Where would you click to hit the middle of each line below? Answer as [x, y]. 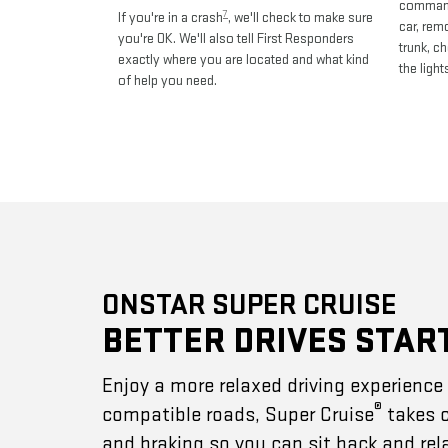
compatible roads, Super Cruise [238, 414]
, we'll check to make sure [300, 18]
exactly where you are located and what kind [243, 60]
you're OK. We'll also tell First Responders [236, 39]
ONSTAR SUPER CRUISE [249, 304]
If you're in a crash [170, 18]
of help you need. [167, 81]
